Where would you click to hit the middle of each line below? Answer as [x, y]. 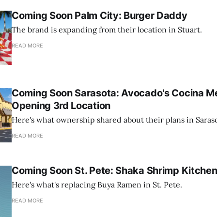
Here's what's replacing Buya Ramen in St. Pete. [97, 185]
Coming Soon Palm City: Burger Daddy [100, 16]
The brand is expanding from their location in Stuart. [107, 30]
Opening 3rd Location [61, 106]
